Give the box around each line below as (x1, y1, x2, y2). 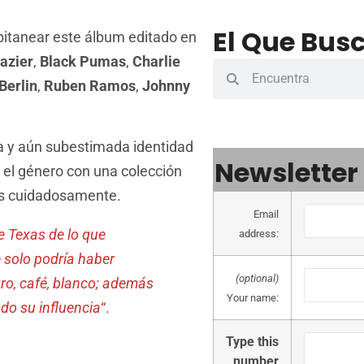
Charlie (132, 53, 180, 71)
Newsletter (214, 154, 358, 192)
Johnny (142, 77, 190, 95)
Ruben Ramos (44, 77, 136, 95)
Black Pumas (40, 53, 126, 71)
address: (239, 227, 279, 240)
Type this (226, 334, 279, 350)
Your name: (227, 292, 279, 305)
